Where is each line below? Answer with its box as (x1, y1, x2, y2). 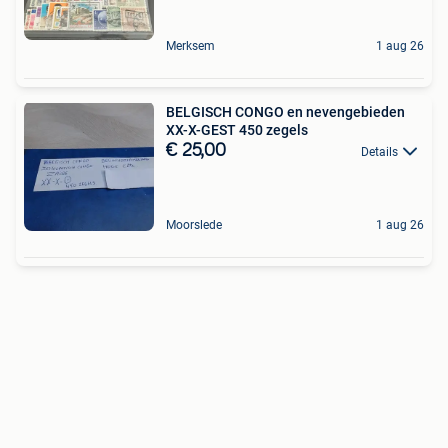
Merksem (166, 38, 215, 53)
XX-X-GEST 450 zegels (166, 121, 308, 138)
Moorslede (166, 217, 222, 232)
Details (361, 144, 398, 159)
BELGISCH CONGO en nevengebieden (166, 103, 287, 120)
